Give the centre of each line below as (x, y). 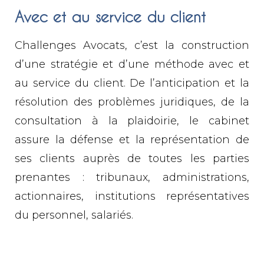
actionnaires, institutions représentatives (132, 196)
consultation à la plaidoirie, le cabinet (132, 121)
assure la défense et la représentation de (132, 140)
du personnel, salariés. (74, 215)
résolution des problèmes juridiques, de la (132, 102)
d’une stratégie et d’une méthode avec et (132, 64)
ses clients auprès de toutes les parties (132, 159)
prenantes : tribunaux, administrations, (132, 177)
